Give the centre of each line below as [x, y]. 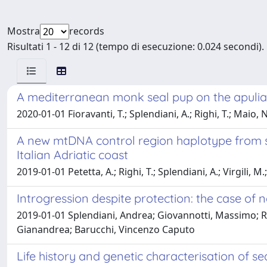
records [87, 31]
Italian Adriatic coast [72, 155]
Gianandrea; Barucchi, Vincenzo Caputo [106, 229]
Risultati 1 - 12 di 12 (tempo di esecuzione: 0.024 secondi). [136, 46]
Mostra [24, 31]
